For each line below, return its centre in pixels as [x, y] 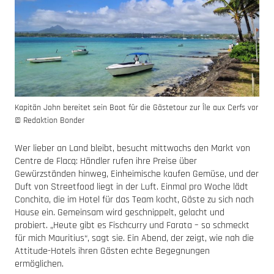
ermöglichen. [39, 264]
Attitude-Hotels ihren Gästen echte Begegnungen [112, 251]
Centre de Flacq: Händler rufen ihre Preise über [106, 161]
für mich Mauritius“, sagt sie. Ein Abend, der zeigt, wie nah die [134, 239]
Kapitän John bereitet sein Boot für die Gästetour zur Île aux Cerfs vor [136, 108]
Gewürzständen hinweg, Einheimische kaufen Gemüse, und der [137, 174]
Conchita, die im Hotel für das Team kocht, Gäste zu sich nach [134, 200]
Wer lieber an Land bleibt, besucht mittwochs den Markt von [132, 149]
